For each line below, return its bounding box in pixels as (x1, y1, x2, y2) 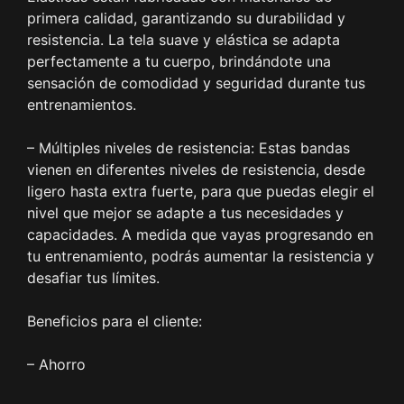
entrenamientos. (27, 96, 136, 115)
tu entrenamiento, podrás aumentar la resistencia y (27, 247, 374, 266)
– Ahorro (27, 355, 86, 374)
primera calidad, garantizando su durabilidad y (27, 9, 345, 28)
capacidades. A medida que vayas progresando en (27, 225, 373, 244)
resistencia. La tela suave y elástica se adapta (27, 31, 340, 50)
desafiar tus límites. (27, 269, 160, 288)
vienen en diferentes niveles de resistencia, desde (27, 161, 365, 179)
